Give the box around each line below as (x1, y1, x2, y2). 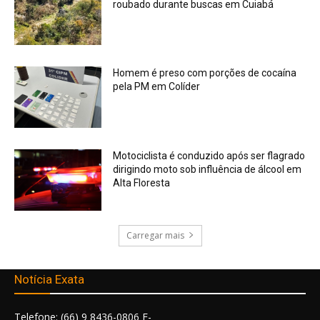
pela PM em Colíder (113, 81, 201, 93)
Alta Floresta (113, 176, 171, 189)
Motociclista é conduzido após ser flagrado (113, 149, 306, 161)
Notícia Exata (14, 271, 84, 286)
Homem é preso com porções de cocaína (113, 67, 297, 79)
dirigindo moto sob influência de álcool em (113, 163, 302, 175)
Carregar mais (126, 229, 184, 241)
